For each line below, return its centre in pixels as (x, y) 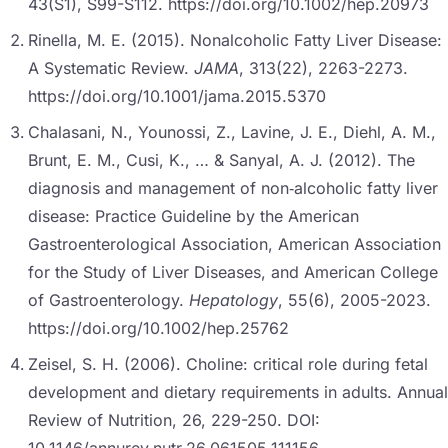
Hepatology (233, 300)
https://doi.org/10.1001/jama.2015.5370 (177, 96)
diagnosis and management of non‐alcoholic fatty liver (233, 188)
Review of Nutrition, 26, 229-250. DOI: (174, 420)
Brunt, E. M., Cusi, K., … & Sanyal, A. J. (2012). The (221, 160)
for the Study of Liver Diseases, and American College (233, 272)
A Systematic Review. (111, 68)
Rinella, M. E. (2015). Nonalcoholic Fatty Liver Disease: (235, 40)
